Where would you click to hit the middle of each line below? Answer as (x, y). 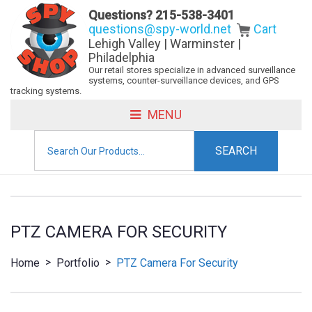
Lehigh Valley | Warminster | (165, 44)
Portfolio (78, 263)
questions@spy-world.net (160, 29)
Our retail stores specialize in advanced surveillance (192, 70)
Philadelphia (122, 58)
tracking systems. (46, 91)
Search (50, 138)
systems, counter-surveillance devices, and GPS (184, 81)
